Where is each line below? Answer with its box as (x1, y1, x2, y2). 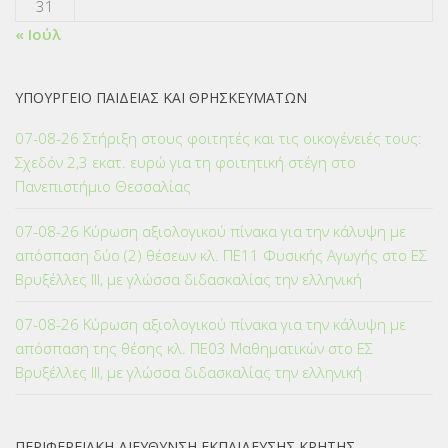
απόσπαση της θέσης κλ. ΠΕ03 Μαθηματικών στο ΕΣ (15, 337, 373, 358)
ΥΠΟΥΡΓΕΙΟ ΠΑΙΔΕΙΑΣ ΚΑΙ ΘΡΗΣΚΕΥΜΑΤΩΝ (15, 87, 307, 107)
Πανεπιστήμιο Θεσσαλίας (15, 175, 191, 196)
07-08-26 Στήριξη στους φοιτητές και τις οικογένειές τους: (15, 127, 422, 148)
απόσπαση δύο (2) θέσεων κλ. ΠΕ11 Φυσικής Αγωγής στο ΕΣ (15, 244, 427, 265)
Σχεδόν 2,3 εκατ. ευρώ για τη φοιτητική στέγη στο (15, 151, 356, 172)
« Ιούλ (15, 23, 61, 44)
